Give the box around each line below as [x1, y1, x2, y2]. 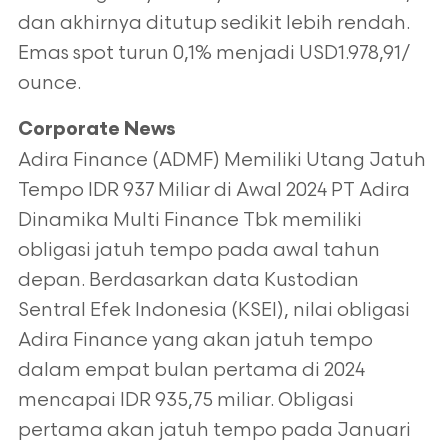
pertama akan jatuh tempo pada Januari [17, 419, 411, 442]
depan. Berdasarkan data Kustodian [17, 269, 359, 292]
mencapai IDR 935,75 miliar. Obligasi [17, 389, 354, 412]
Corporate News [17, 121, 175, 140]
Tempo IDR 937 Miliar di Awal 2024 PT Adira [17, 179, 410, 202]
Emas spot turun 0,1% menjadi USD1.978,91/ [17, 42, 411, 65]
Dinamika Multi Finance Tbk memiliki [17, 209, 362, 232]
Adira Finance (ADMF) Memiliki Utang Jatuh [17, 149, 426, 172]
